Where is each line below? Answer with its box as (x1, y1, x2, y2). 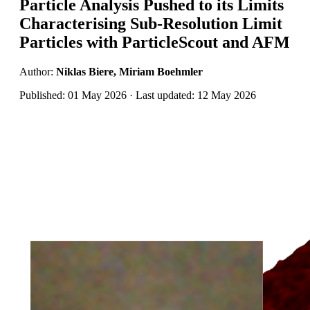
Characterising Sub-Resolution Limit (19, 14, 282, 33)
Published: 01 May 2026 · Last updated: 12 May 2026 (19, 89, 256, 101)
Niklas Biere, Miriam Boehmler (56, 65, 203, 77)
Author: (19, 65, 56, 77)
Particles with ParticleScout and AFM (19, 33, 290, 51)
